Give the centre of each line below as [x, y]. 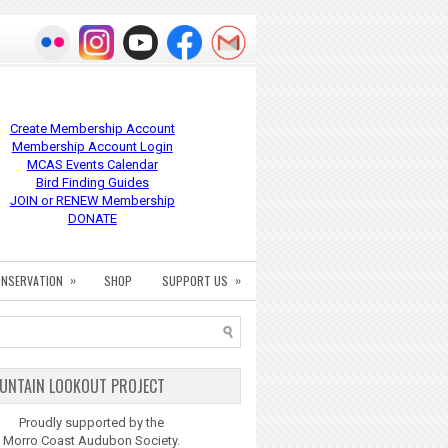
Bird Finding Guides [92, 182]
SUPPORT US [195, 280]
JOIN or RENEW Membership [92, 200]
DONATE [92, 218]
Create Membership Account [92, 128]
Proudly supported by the [91, 422]
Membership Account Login [92, 146]
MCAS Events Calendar [92, 164]
